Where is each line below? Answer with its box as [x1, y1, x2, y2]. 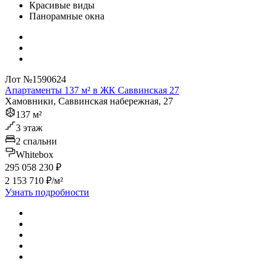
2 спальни [16, 136, 57, 147]
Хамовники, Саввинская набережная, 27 [5, 96, 173, 107]
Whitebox [16, 149, 53, 160]
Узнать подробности [5, 187, 89, 198]
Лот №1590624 [5, 74, 66, 85]
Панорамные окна [29, 11, 104, 22]
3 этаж [16, 123, 42, 134]
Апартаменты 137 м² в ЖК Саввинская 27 [5, 85, 179, 96]
